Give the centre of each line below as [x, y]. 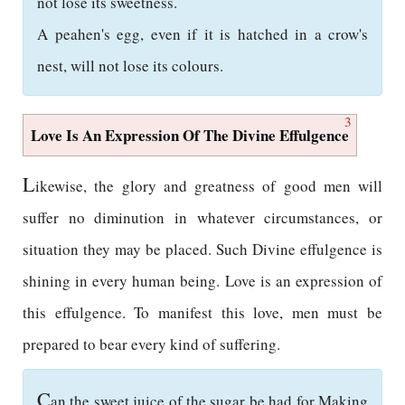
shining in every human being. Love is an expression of [202, 281]
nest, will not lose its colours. [130, 66]
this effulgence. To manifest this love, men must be [202, 312]
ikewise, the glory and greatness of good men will [209, 186]
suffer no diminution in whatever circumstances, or [202, 217]
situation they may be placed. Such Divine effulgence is [202, 249]
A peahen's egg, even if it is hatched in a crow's [202, 34]
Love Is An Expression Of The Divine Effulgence [190, 135]
